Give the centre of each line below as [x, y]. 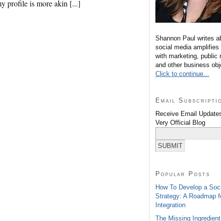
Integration [170, 205]
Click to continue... [182, 74]
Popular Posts [183, 174]
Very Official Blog [180, 122]
